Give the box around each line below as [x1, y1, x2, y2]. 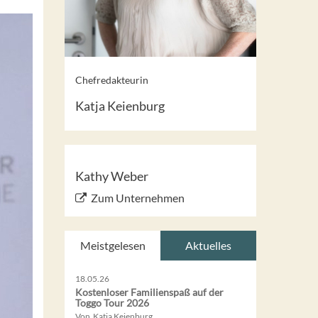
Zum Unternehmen [91, 190, 185, 204]
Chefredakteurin [75, 73, 148, 86]
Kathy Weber [75, 168, 148, 184]
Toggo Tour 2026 [75, 296, 149, 309]
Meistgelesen [79, 238, 146, 252]
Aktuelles [185, 238, 231, 252]
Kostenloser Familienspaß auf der [75, 285, 224, 298]
